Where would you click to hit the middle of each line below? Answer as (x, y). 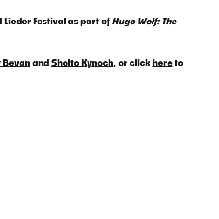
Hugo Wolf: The (144, 21)
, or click (133, 63)
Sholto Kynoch (82, 63)
